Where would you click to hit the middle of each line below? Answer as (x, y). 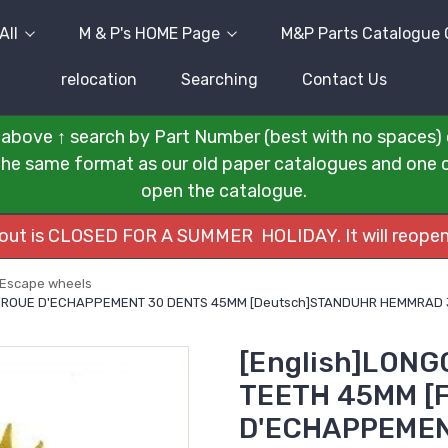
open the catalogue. (224, 191)
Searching (219, 79)
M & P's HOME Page (149, 33)
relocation (99, 79)
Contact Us (344, 79)
